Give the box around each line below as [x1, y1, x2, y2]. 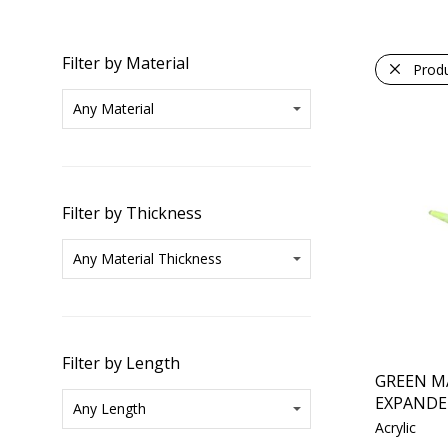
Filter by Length [62, 352, 180, 374]
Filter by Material [62, 52, 189, 74]
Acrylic [374, 417, 416, 437]
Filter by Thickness [62, 202, 202, 224]
